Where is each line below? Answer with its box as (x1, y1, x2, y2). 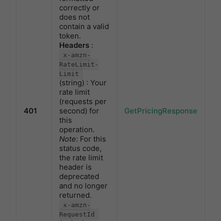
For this (78, 134, 106, 144)
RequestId (59, 211, 95, 219)
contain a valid (59, 22, 109, 32)
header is (59, 162, 92, 172)
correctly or (59, 3, 100, 13)
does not (59, 12, 90, 22)
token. (59, 31, 81, 41)
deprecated (59, 172, 99, 182)
